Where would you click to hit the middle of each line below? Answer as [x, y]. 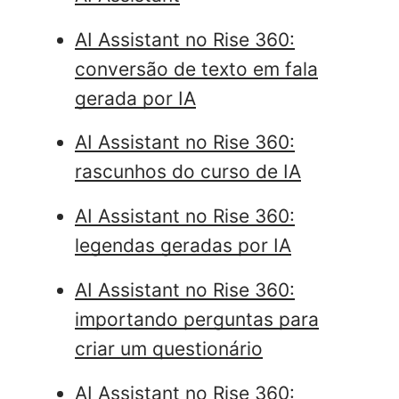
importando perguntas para [197, 319]
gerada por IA [135, 98]
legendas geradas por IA [183, 246]
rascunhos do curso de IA [188, 172]
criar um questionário [169, 348]
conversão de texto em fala [196, 69]
